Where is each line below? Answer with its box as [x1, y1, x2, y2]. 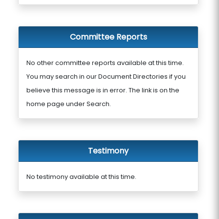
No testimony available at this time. [26, 173, 136, 181]
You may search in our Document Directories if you [26, 72, 186, 81]
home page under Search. [26, 100, 111, 108]
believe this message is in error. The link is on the [26, 86, 179, 94]
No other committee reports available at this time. [26, 59, 184, 67]
